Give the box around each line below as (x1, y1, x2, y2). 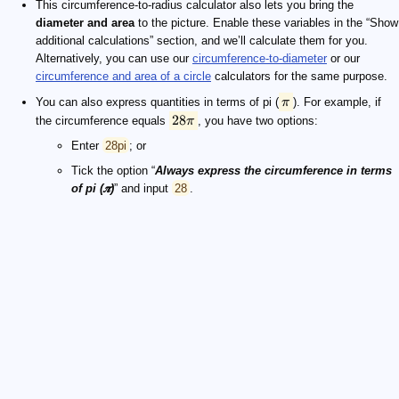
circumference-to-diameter (192, 51, 327, 65)
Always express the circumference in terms (155, 163, 392, 177)
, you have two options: (197, 113, 318, 127)
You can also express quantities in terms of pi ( (36, 94, 279, 109)
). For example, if (292, 94, 381, 109)
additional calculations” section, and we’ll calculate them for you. (36, 33, 368, 47)
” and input (114, 181, 172, 195)
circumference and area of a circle (36, 69, 211, 83)
